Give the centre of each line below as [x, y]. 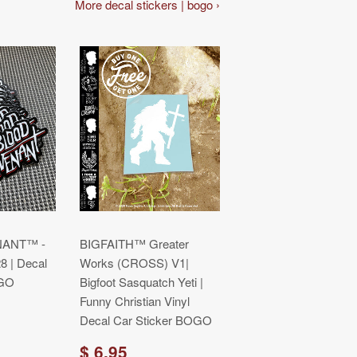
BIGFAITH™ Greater [134, 243]
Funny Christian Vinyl [135, 301]
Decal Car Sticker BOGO [146, 320]
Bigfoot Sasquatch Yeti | [141, 282]
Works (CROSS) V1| [134, 263]
